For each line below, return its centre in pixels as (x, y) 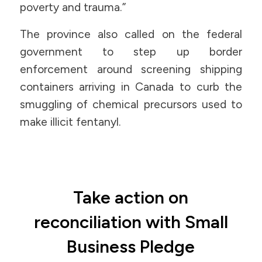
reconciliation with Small (131, 222)
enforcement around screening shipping (131, 70)
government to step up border (131, 52)
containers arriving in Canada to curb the (131, 87)
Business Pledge (131, 246)
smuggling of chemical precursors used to (131, 105)
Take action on (131, 197)
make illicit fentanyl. (70, 122)
